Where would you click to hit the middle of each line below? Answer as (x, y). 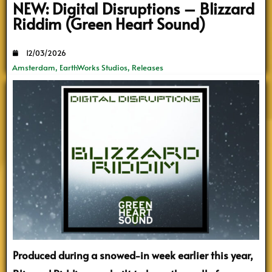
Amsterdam (34, 68)
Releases (148, 68)
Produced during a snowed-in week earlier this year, (133, 255)
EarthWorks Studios (93, 68)
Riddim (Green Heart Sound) (109, 23)
